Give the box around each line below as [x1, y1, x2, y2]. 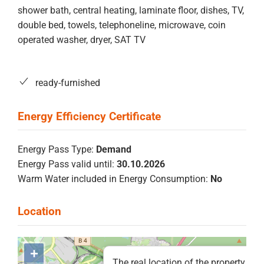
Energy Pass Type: [18, 143, 94, 155]
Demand [96, 143, 131, 155]
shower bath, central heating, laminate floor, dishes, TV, [18, 4, 244, 16]
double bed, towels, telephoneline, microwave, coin [18, 19, 226, 31]
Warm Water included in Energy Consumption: [18, 173, 208, 184]
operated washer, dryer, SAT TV [18, 34, 146, 45]
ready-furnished [35, 77, 100, 88]
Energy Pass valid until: [18, 158, 114, 170]
